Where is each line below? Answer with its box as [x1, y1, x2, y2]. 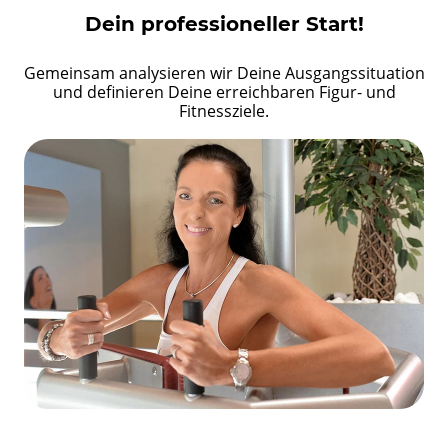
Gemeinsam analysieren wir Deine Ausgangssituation [23, 62, 425, 84]
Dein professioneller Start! [84, 12, 364, 36]
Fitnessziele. [179, 100, 269, 122]
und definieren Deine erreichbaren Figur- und [52, 81, 396, 103]
